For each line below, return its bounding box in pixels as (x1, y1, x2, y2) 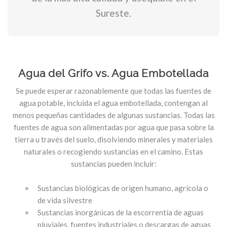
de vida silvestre (37, 196, 92, 205)
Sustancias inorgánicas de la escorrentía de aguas (37, 208, 204, 217)
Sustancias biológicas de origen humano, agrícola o (37, 183, 208, 193)
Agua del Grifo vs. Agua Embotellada (18, 67, 209, 80)
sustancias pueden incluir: (70, 159, 157, 168)
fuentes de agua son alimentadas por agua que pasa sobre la (13, 123, 214, 132)
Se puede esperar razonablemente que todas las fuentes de (16, 86, 211, 95)
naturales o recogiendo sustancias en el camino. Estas (24, 147, 203, 156)
